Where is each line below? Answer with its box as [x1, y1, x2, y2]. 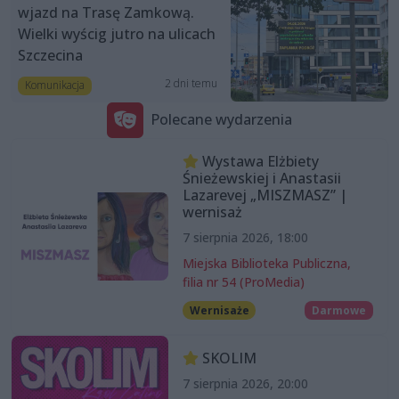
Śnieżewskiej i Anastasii [182, 167, 341, 188]
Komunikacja [24, 77, 85, 94]
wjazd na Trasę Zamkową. [18, 3, 194, 23]
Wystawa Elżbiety [198, 151, 319, 171]
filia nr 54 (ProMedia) [182, 273, 305, 290]
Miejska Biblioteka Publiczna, [182, 254, 351, 272]
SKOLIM [198, 347, 256, 368]
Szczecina [18, 45, 83, 66]
